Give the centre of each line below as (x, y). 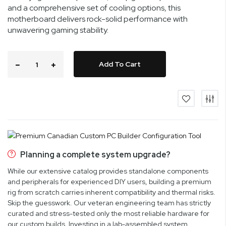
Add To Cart (120, 64)
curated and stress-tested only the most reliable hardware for (108, 213)
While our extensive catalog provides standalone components (108, 171)
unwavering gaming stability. (58, 30)
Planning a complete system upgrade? (95, 154)
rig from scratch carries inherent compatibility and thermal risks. (111, 192)
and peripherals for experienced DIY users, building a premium (109, 181)
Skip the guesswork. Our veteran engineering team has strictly (109, 203)
